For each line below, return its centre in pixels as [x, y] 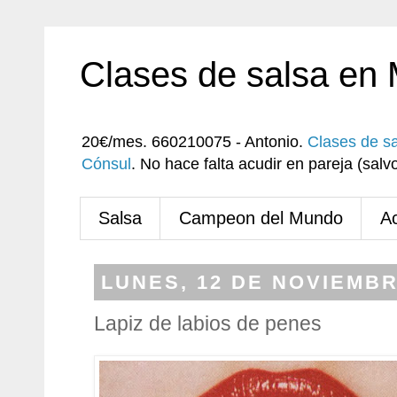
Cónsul [106, 164]
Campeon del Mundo [261, 218]
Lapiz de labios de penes [208, 323]
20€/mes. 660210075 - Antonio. [195, 142]
